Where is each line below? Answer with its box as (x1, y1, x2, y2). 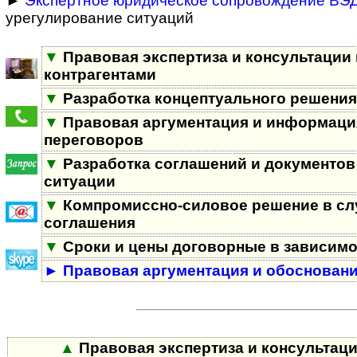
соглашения (44, 214, 135, 231)
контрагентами (44, 65, 156, 83)
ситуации (44, 172, 116, 190)
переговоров (44, 131, 143, 148)
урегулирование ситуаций (6, 9, 194, 26)
